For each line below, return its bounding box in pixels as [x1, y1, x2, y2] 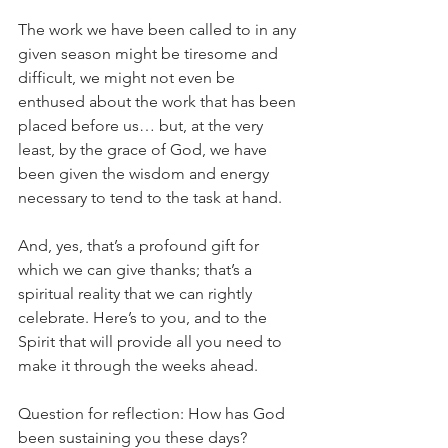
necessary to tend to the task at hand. [18, 187, 282, 207]
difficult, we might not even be [18, 67, 239, 87]
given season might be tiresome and [18, 43, 282, 63]
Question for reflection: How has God [18, 403, 289, 423]
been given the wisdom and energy [18, 163, 273, 183]
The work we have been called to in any [18, 19, 300, 39]
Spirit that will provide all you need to [18, 331, 286, 351]
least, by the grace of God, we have [18, 139, 271, 159]
